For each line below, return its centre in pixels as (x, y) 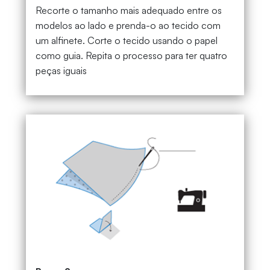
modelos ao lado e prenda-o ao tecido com (128, 26)
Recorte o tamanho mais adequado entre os (128, 11)
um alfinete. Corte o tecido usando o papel (126, 41)
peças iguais (61, 71)
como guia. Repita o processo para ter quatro (131, 56)
